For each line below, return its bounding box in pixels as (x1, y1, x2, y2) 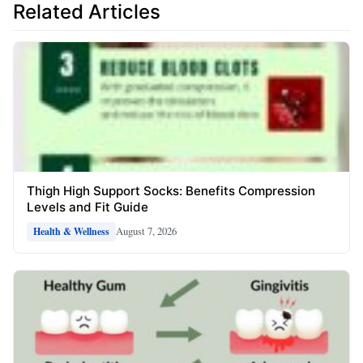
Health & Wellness (33, 224, 109, 238)
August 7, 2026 (116, 224, 177, 239)
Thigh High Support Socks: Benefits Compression (27, 182, 315, 199)
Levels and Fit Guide (27, 199, 148, 215)
